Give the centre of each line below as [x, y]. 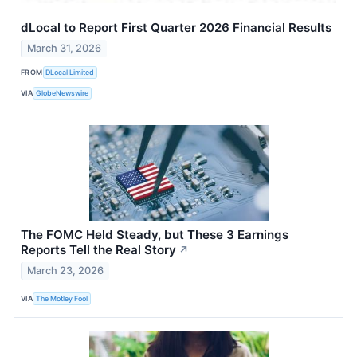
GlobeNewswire [63, 92]
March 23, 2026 [66, 271]
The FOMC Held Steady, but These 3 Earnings [155, 235]
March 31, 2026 [65, 49]
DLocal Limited [70, 72]
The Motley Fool [62, 298]
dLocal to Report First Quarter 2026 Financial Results [176, 28]
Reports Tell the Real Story [98, 250]
